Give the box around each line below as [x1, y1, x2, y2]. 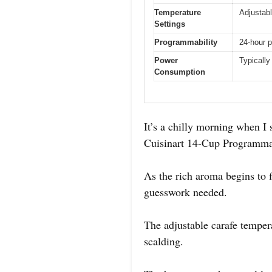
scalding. [144, 233, 183, 248]
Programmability [154, 38, 217, 47]
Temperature [154, 8, 201, 18]
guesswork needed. [144, 184, 227, 199]
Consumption [154, 67, 205, 77]
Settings [154, 19, 185, 29]
